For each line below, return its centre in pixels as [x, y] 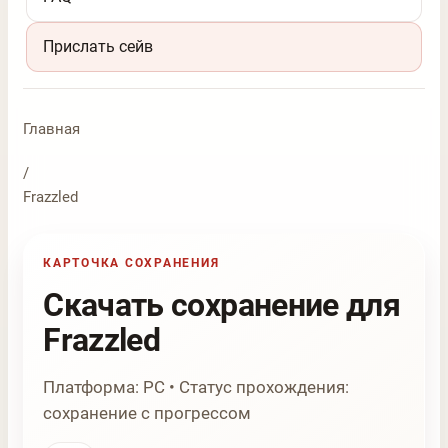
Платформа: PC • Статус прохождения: [196, 387]
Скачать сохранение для [222, 305]
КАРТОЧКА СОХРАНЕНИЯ [131, 263]
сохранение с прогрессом [147, 413]
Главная [51, 128]
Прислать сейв [98, 47]
